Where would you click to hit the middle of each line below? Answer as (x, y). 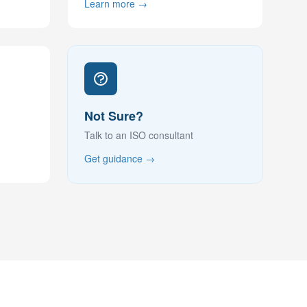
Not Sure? (114, 116)
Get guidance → (120, 158)
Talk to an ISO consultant (139, 135)
